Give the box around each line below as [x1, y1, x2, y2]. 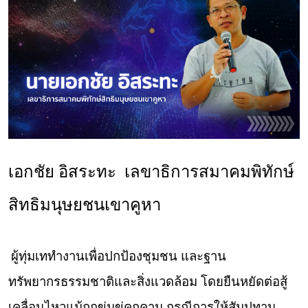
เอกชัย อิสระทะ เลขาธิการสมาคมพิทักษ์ [8, 162, 294, 181]
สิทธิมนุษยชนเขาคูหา [8, 195, 161, 214]
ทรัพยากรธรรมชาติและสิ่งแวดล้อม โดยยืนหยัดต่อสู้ [8, 274, 287, 289]
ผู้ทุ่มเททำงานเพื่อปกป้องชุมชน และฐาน [11, 248, 226, 263]
